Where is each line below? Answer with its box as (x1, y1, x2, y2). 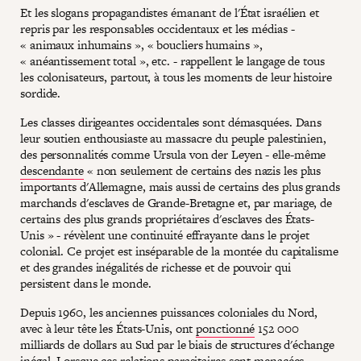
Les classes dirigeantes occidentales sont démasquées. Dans (20, 113, 322, 131)
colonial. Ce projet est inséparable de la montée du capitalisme (20, 242, 338, 259)
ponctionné (196, 319, 255, 337)
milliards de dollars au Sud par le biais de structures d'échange (20, 335, 334, 353)
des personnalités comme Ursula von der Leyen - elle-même (20, 145, 326, 163)
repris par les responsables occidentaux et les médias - (20, 19, 295, 37)
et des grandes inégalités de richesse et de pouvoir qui (20, 258, 291, 276)
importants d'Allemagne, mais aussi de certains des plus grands (20, 177, 340, 195)
